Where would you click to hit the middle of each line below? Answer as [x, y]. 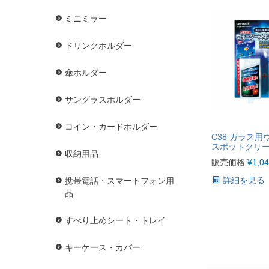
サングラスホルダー [103, 100]
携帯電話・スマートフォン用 [119, 181]
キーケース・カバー [103, 248]
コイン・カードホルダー [111, 127]
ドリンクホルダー [98, 46]
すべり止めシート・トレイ [115, 221]
